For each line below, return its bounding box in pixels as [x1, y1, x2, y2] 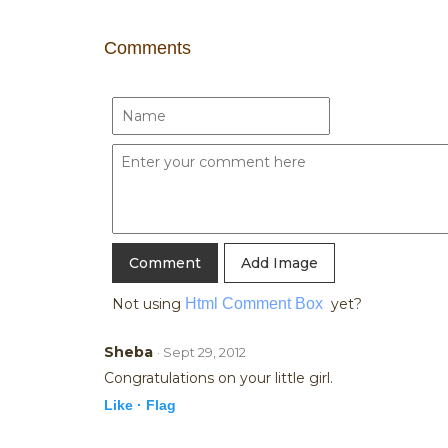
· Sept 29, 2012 [157, 344, 246, 360]
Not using [112, 295, 185, 313]
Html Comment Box [185, 295, 323, 312]
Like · [104, 397, 142, 413]
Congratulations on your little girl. [104, 369, 333, 387]
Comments [104, 38, 191, 58]
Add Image [241, 254, 318, 272]
